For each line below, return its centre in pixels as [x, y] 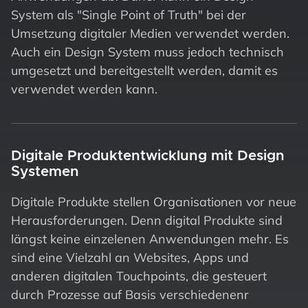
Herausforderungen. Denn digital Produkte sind [147, 220]
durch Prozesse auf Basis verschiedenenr [130, 294]
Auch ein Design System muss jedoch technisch [147, 52]
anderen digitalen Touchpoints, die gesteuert [139, 276]
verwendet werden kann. [84, 89]
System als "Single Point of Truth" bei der [129, 14]
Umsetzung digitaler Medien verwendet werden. [150, 33]
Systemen [45, 172]
